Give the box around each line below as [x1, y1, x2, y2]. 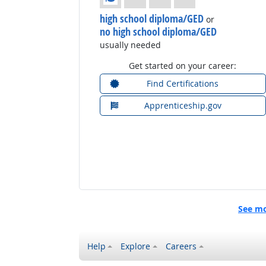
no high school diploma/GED [99, 24, 217, 39]
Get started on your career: [129, 59, 237, 71]
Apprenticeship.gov [144, 100, 221, 112]
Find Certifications [147, 78, 219, 90]
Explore [121, 240, 151, 252]
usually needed [99, 39, 161, 50]
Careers [166, 240, 197, 252]
